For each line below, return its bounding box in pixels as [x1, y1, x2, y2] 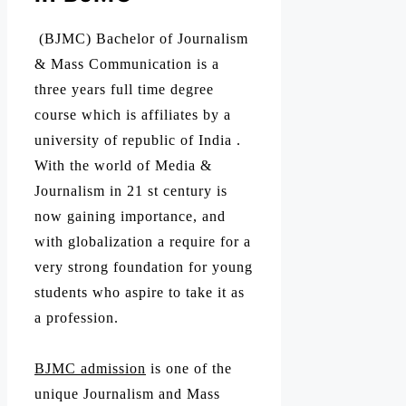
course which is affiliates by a [34, 106, 231, 122]
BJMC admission [34, 361, 146, 377]
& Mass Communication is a [34, 55, 219, 72]
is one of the [146, 361, 232, 377]
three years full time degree [34, 81, 214, 97]
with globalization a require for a [34, 233, 251, 249]
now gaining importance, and [34, 208, 226, 224]
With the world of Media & [34, 157, 212, 173]
